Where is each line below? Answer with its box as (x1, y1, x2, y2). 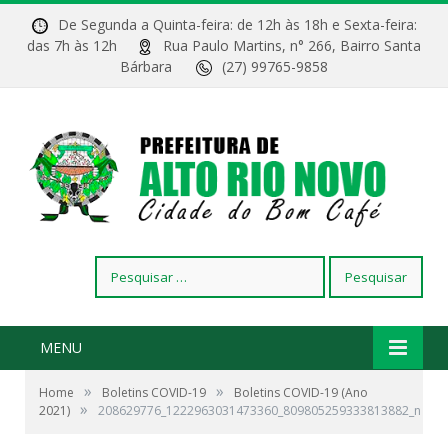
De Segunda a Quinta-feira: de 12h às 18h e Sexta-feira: (57, 15, 417, 34)
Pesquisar (94, 256, 157, 276)
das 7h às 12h (27, 36, 137, 55)
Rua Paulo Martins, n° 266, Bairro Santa (163, 36, 421, 55)
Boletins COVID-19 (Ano (234, 384, 368, 402)
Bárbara (120, 57, 196, 76)
